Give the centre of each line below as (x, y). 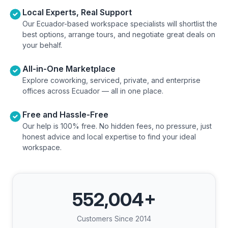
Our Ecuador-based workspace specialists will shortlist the (120, 24)
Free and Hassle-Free (65, 115)
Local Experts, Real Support (77, 12)
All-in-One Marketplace (69, 69)
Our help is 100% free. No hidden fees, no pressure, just (117, 126)
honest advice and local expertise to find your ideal (109, 137)
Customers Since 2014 (114, 219)
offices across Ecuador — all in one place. (93, 91)
